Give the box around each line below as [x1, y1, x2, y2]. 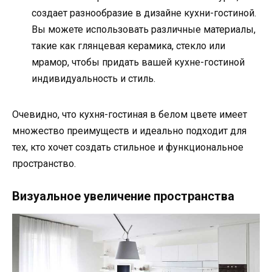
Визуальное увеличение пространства [12, 189, 234, 204]
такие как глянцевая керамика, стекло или [32, 39, 225, 52]
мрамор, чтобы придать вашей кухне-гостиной [32, 56, 245, 68]
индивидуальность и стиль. [32, 72, 155, 84]
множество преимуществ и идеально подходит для [12, 124, 246, 137]
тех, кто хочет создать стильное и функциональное [12, 141, 243, 153]
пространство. [12, 157, 76, 169]
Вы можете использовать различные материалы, [32, 23, 256, 35]
